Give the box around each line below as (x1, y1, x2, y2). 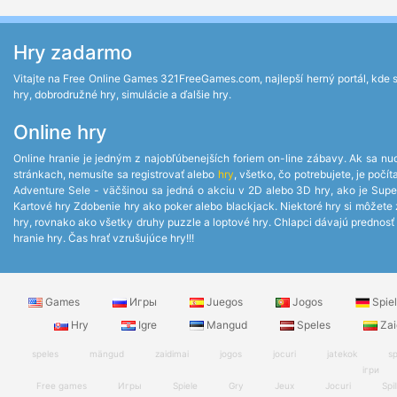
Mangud (203, 318, 250, 331)
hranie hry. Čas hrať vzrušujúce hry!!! (13, 231, 194, 245)
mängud (89, 348, 124, 359)
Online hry (13, 121, 106, 144)
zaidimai (154, 348, 189, 359)
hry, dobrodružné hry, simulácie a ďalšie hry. (13, 88, 231, 101)
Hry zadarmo (13, 41, 132, 64)
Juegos (204, 295, 245, 308)
